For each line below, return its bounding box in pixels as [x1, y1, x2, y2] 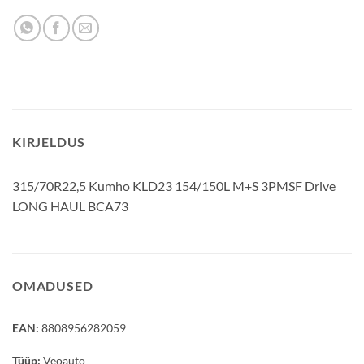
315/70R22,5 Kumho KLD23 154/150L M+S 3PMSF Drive [12, 177, 336, 193]
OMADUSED [12, 277, 93, 293]
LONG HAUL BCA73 [12, 197, 128, 214]
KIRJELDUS [12, 133, 86, 149]
